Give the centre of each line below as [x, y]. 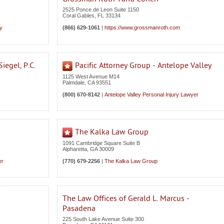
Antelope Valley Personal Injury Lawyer [151, 94]
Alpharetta [75, 149]
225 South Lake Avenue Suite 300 [103, 219]
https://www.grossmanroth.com [142, 27]
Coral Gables [78, 15]
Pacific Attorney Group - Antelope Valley [143, 65]
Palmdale [73, 82]
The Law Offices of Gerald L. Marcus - [126, 198]
